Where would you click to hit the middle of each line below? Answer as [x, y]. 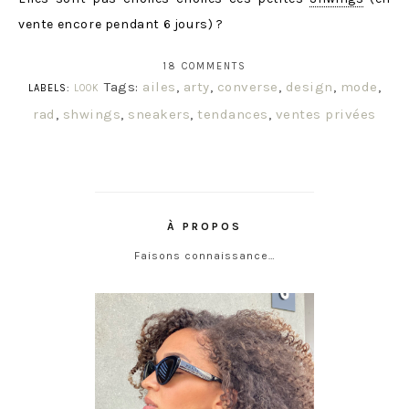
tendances [233, 115]
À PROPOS [204, 227]
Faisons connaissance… [204, 256]
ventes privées [325, 115]
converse [247, 87]
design [309, 87]
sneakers [159, 115]
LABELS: [51, 89]
